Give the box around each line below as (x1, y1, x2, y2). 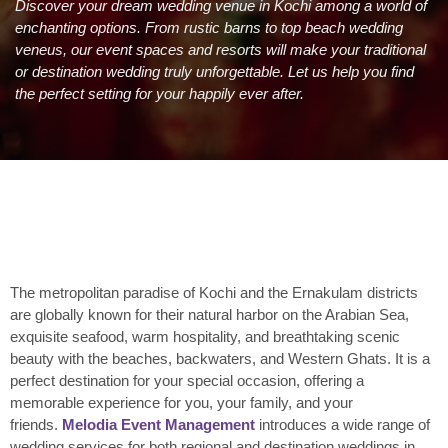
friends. (10, 415, 62, 433)
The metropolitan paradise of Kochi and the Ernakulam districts (10, 283, 418, 301)
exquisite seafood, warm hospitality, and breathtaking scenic (10, 327, 400, 345)
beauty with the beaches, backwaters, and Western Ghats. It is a (10, 349, 430, 367)
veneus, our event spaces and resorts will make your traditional (15, 41, 426, 59)
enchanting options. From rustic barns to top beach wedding (15, 19, 403, 37)
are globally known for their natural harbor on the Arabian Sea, (10, 305, 409, 323)
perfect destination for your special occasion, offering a (10, 371, 364, 389)
